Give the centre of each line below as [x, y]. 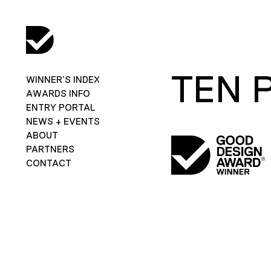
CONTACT [48, 163]
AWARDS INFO [58, 93]
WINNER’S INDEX [63, 79]
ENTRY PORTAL [60, 107]
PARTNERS [50, 149]
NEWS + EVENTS [63, 121]
